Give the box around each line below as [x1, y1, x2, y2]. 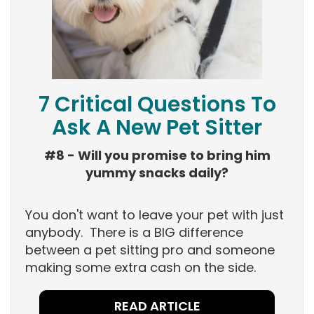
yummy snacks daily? [86, 164, 228, 182]
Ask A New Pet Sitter [52, 113, 262, 143]
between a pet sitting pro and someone [25, 241, 275, 259]
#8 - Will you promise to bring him [43, 146, 271, 165]
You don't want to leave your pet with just [25, 206, 284, 224]
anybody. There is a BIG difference [25, 224, 243, 242]
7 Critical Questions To [38, 90, 276, 120]
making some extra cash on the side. [25, 259, 256, 277]
